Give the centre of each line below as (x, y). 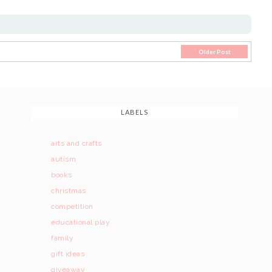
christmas (69, 190)
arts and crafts (76, 143)
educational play (81, 222)
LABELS (134, 112)
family (63, 238)
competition (72, 206)
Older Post (214, 51)
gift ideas (68, 253)
